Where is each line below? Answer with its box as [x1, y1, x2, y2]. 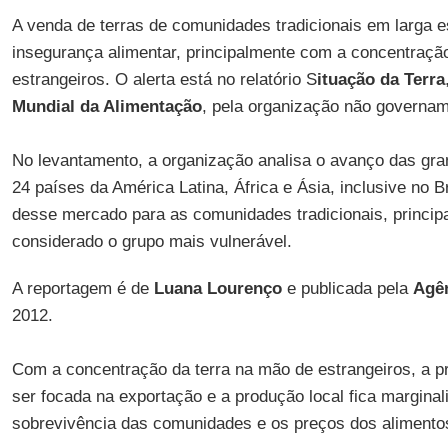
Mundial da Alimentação [11, 97, 202, 116]
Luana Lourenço [153, 279, 282, 298]
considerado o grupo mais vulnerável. [11, 232, 292, 251]
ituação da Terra [316, 70, 445, 89]
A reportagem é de [11, 279, 154, 298]
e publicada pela [281, 279, 413, 298]
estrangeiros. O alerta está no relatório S [11, 70, 317, 89]
